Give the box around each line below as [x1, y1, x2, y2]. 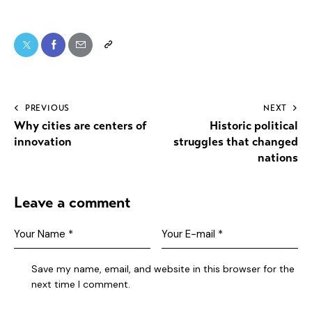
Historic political [210, 118, 298, 134]
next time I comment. [31, 277, 131, 290]
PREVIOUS [24, 103, 70, 114]
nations [258, 150, 298, 166]
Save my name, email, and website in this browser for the [31, 262, 295, 275]
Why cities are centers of [14, 118, 147, 134]
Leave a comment [14, 193, 131, 212]
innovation [14, 134, 72, 150]
